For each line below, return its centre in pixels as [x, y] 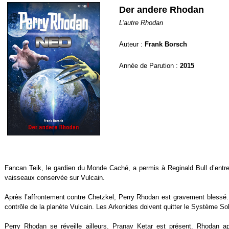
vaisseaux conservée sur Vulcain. [55, 178]
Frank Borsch [166, 44]
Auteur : [132, 44]
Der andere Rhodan [162, 10]
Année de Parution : [150, 66]
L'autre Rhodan [141, 23]
